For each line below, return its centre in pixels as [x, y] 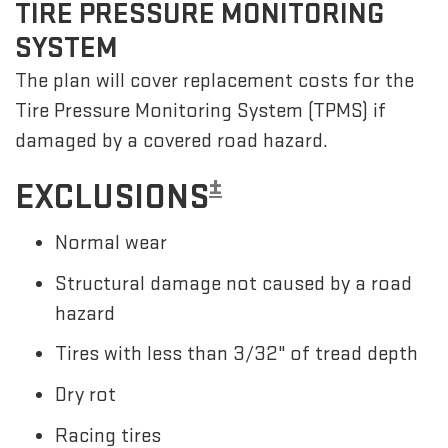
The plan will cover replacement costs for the [214, 81]
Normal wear [111, 242]
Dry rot [85, 395]
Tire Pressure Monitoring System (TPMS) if [200, 111]
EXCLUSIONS [112, 197]
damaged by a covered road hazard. [171, 141]
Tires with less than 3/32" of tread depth [236, 354]
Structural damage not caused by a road [233, 283]
